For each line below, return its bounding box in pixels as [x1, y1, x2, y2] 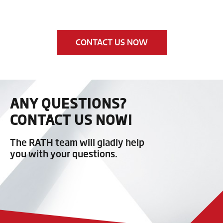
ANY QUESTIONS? [10, 93, 127, 112]
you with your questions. [10, 146, 117, 160]
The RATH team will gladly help [10, 135, 144, 148]
